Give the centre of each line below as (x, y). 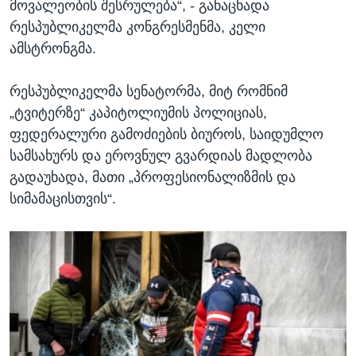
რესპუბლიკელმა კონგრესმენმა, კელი (137, 27)
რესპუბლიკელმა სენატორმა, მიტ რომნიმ (149, 91)
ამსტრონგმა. (53, 48)
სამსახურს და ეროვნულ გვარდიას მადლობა (161, 155)
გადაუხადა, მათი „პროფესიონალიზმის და (153, 177)
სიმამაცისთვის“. (63, 198)
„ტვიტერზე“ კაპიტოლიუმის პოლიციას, (138, 112)
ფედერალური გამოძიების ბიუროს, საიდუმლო (166, 134)
